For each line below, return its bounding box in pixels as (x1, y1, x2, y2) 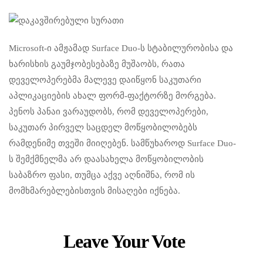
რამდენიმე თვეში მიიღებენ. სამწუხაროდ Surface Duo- (9, 139, 236, 149)
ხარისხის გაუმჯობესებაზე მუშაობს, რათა (9, 59, 185, 69)
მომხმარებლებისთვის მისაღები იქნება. (9, 186, 180, 196)
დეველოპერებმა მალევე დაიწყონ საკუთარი (9, 75, 201, 85)
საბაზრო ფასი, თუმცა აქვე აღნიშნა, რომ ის (9, 170, 195, 180)
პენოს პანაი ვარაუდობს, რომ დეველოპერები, (9, 107, 208, 117)
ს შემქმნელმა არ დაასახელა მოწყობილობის (9, 154, 204, 164)
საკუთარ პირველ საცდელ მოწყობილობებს (9, 123, 197, 133)
